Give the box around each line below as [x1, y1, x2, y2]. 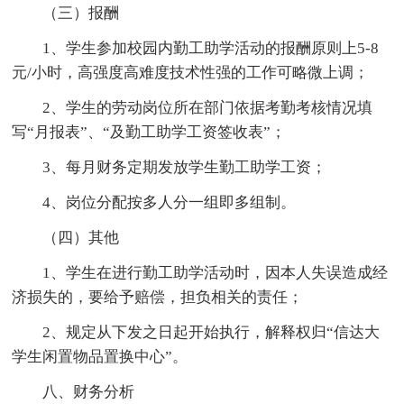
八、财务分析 [42, 382, 135, 400]
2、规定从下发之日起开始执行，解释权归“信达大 [42, 323, 381, 341]
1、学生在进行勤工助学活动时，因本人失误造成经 [42, 263, 389, 281]
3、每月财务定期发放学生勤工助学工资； [42, 158, 327, 176]
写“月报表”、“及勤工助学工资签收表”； [12, 123, 287, 141]
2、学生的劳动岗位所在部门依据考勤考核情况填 [42, 98, 373, 116]
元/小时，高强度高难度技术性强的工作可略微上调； [12, 63, 370, 81]
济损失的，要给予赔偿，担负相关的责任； [12, 288, 304, 306]
